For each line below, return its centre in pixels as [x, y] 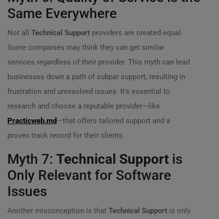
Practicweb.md [32, 121]
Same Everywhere [62, 13]
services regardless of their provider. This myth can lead [99, 62]
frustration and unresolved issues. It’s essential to [89, 91]
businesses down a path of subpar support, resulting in [96, 77]
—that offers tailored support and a [113, 121]
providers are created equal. [136, 33]
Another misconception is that [58, 211]
